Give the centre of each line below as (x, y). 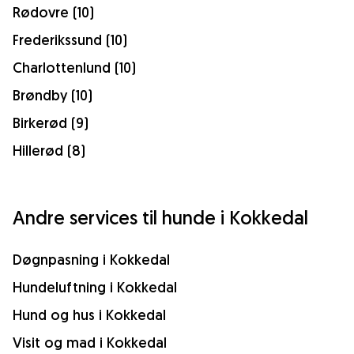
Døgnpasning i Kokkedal (91, 260)
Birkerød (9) (51, 123)
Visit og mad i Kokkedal (90, 343)
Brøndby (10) (53, 95)
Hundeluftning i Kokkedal (95, 287)
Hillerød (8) (49, 151)
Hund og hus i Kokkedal (89, 315)
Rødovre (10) (53, 12)
